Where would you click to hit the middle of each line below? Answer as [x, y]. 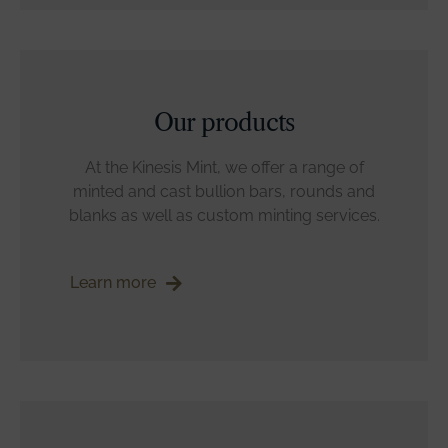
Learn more [113, 282]
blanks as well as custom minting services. [224, 215]
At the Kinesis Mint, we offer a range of [224, 167]
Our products [224, 122]
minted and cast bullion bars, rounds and [224, 191]
